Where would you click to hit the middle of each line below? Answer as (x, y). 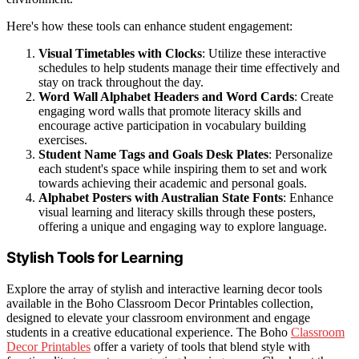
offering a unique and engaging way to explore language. (183, 226)
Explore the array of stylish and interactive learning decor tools (164, 289)
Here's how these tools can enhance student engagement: (149, 26)
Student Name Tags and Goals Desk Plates (153, 154)
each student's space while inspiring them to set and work (183, 168)
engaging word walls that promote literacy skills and (170, 111)
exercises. (63, 139)
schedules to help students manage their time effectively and (189, 67)
